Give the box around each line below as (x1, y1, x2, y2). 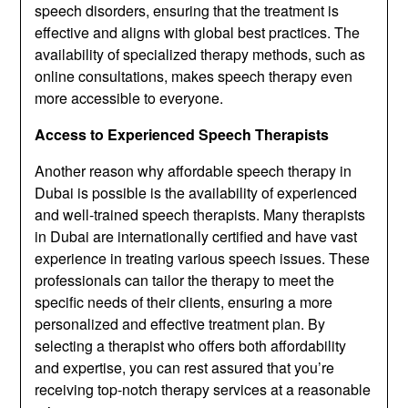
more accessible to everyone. (35, 87, 224, 108)
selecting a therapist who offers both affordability (35, 335, 347, 356)
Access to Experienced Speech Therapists (35, 124, 330, 145)
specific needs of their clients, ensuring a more (35, 291, 333, 312)
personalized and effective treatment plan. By (35, 313, 326, 334)
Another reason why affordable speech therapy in (35, 160, 352, 181)
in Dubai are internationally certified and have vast (35, 226, 358, 247)
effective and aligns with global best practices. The (35, 22, 361, 43)
